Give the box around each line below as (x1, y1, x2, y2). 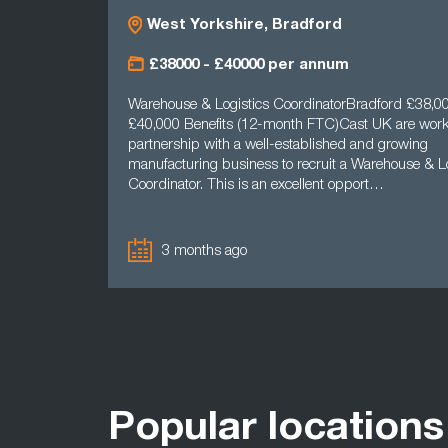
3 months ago (162, 244, 247, 259)
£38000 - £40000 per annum (149, 58, 349, 73)
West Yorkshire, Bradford (146, 18, 342, 33)
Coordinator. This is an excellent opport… (128, 178, 384, 193)
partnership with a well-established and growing (128, 138, 428, 153)
